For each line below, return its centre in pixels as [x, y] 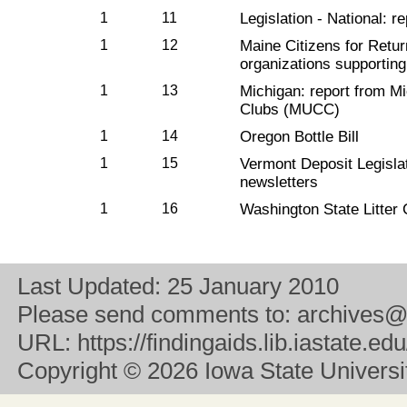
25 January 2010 [253, 286]
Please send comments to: [157, 314]
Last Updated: [92, 286]
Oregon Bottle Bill [299, 137]
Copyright [67, 371]
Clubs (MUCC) [290, 109]
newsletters [279, 182]
